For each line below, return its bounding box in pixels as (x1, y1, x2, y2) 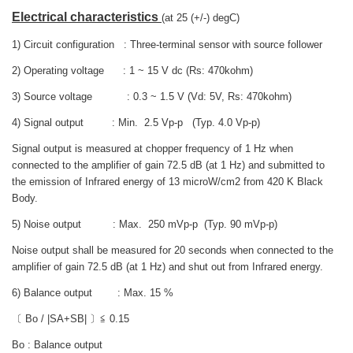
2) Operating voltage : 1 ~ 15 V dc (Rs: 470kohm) (12, 64, 253, 76)
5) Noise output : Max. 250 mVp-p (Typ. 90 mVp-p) (12, 217, 277, 230)
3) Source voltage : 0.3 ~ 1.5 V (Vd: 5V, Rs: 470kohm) (12, 90, 292, 102)
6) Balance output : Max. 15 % (12, 286, 173, 299)
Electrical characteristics (12, 9, 162, 24)
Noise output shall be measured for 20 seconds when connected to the (12, 243, 333, 256)
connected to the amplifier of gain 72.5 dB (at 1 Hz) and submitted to (12, 158, 325, 171)
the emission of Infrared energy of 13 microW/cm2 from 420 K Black (12, 175, 323, 188)
